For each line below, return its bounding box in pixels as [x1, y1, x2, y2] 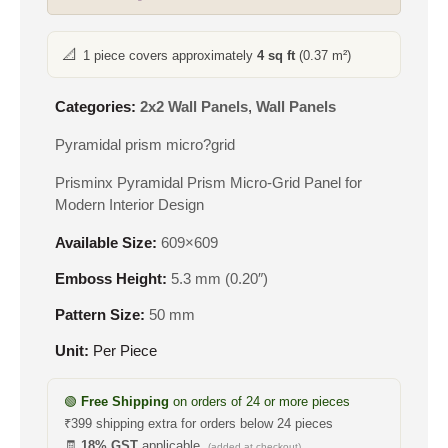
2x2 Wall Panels [140, 98, 248, 116]
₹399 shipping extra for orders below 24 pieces [64, 416, 333, 432]
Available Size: [55, 234, 157, 252]
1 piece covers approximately [83, 48, 257, 64]
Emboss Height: [55, 270, 167, 288]
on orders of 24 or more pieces [169, 394, 350, 410]
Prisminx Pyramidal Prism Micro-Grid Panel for [55, 174, 362, 192]
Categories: [55, 98, 136, 116]
